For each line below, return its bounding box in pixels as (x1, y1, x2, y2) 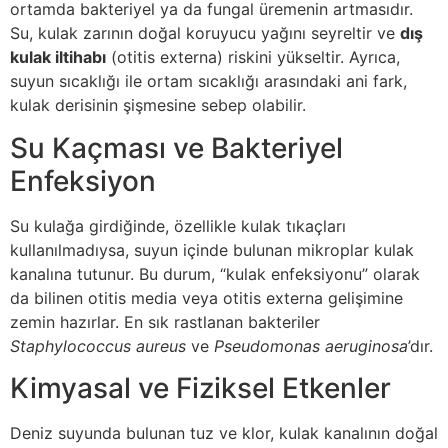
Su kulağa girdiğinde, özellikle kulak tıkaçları (10, 215, 346, 236)
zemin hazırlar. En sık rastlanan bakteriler (10, 311, 320, 332)
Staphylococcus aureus (10, 335, 186, 356)
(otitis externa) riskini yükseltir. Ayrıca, (106, 47, 400, 68)
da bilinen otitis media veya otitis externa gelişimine (10, 287, 403, 308)
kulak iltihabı (10, 47, 106, 68)
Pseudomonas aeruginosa (214, 335, 408, 356)
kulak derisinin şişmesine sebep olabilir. (10, 95, 306, 116)
